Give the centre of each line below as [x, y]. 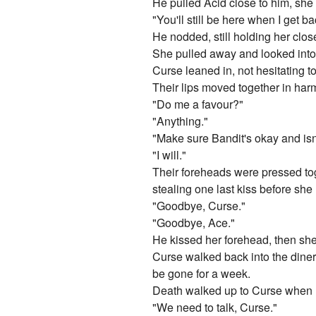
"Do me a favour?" [198, 104]
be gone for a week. [202, 274]
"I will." [170, 155]
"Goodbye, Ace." [194, 223]
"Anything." [181, 121]
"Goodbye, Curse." [199, 206]
